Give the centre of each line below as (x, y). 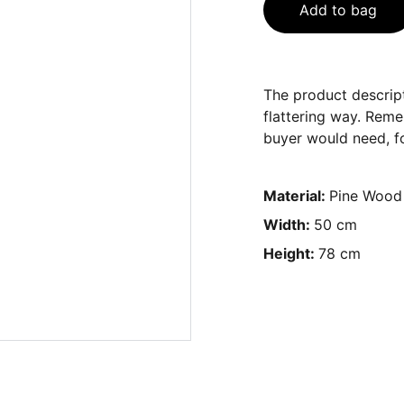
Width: (289, 225)
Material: (296, 196)
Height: (291, 253)
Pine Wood (366, 196)
